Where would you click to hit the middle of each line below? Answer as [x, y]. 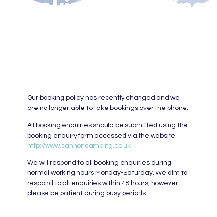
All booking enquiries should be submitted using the [107, 125]
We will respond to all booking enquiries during [99, 163]
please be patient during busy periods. [87, 194]
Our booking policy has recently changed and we [103, 98]
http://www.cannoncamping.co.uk [79, 146]
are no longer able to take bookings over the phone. [108, 108]
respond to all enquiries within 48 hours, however [102, 183]
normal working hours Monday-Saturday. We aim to [107, 173]
